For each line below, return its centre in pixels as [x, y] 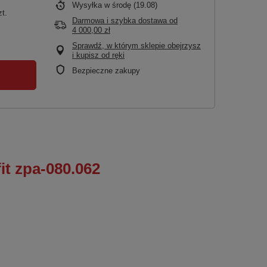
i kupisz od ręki [98, 55]
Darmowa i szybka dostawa [119, 21]
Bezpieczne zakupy [106, 71]
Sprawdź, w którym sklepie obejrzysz [136, 46]
